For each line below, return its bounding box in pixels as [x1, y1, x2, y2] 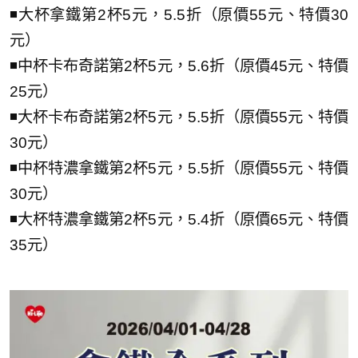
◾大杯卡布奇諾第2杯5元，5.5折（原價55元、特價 [10, 108, 348, 125]
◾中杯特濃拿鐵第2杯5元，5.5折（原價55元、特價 [10, 159, 348, 177]
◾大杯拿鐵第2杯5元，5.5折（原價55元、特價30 [10, 6, 348, 23]
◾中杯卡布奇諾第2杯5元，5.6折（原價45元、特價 [10, 57, 348, 74]
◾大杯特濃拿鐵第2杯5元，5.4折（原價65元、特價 [10, 210, 348, 228]
